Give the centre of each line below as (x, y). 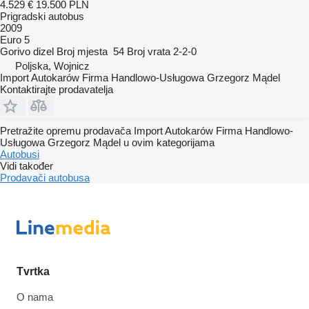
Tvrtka (33, 271)
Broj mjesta (82, 51)
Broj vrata (149, 51)
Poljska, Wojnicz (52, 66)
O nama (35, 297)
